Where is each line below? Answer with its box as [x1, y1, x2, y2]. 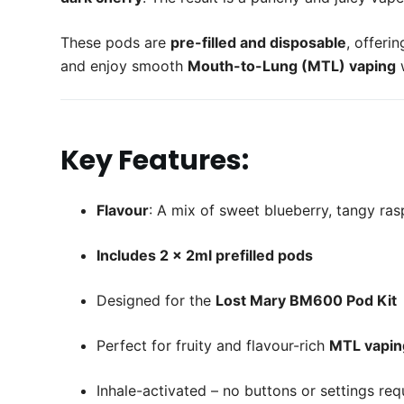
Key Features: [60, 142, 250, 180]
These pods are [60, 33, 171, 52]
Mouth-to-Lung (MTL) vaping [188, 57, 397, 76]
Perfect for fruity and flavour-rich [96, 336, 330, 355]
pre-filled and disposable [170, 33, 347, 52]
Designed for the [96, 291, 216, 310]
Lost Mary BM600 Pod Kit [216, 291, 398, 310]
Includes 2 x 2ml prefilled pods [96, 246, 314, 265]
